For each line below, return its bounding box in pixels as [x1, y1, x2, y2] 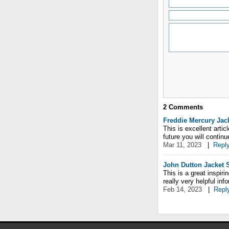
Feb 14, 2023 [163, 186, 202, 193]
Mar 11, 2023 [163, 141, 201, 149]
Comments [167, 103, 203, 111]
